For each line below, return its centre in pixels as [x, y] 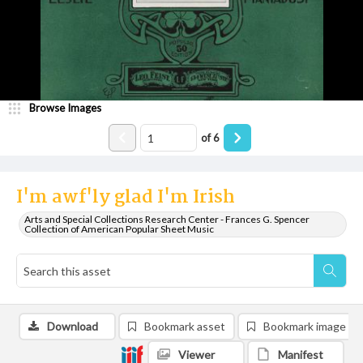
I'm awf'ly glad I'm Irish [126, 198]
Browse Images [65, 108]
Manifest [301, 354]
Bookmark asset [185, 326]
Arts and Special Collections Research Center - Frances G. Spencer [167, 219]
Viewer [196, 354]
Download [73, 326]
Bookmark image [305, 326]
